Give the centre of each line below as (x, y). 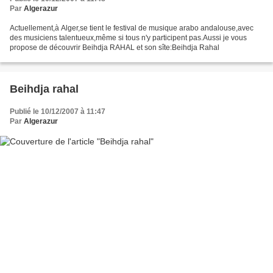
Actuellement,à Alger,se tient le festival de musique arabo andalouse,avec (132, 28)
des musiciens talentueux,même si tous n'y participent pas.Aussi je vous (128, 38)
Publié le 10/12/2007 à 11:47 (58, 112)
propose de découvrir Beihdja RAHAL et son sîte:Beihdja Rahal (115, 48)
